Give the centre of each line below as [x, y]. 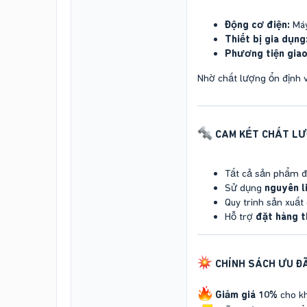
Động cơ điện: [257, 25]
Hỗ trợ [240, 217]
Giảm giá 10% [246, 294]
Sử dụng [245, 188]
